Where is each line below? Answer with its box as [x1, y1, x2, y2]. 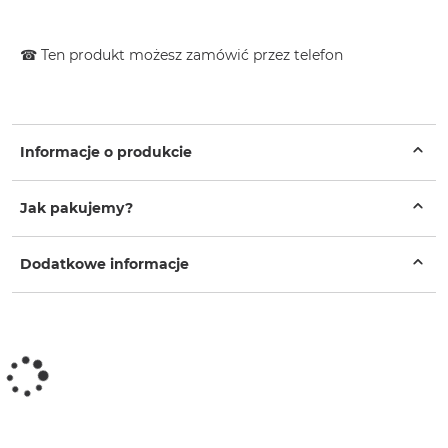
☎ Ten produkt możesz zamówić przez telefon [20, 46, 343, 65]
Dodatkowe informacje [20, 255, 189, 274]
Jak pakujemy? [20, 199, 133, 218]
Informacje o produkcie [20, 143, 192, 162]
